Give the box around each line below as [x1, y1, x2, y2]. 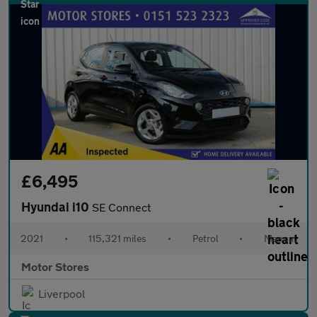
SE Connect [92, 200, 151, 214]
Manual [263, 231, 296, 244]
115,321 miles [88, 231, 147, 244]
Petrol [192, 231, 219, 244]
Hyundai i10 [21, 198, 92, 214]
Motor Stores [21, 259, 89, 273]
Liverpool [38, 286, 85, 300]
